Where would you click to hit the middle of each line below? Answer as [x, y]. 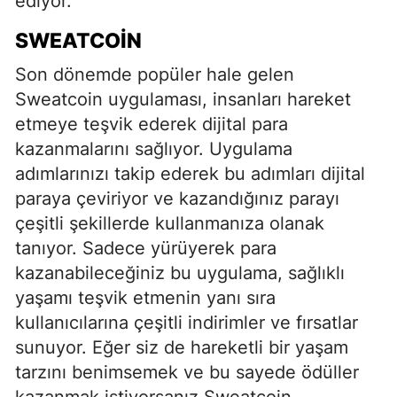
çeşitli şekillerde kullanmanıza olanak [170, 223]
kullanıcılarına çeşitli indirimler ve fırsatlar [187, 323]
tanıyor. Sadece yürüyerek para [146, 248]
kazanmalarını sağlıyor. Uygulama [154, 149]
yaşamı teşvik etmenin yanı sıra [145, 298]
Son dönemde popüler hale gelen [155, 74]
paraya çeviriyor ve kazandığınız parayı [177, 198]
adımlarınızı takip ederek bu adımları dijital [190, 174]
